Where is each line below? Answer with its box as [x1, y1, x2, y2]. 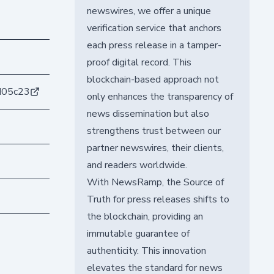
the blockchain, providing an [86, 209, 203, 223]
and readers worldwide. [86, 158, 187, 172]
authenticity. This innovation [86, 243, 206, 257]
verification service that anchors [86, 21, 221, 35]
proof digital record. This [86, 55, 191, 69]
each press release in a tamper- [86, 38, 221, 52]
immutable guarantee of [86, 226, 190, 240]
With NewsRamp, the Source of [86, 175, 224, 189]
